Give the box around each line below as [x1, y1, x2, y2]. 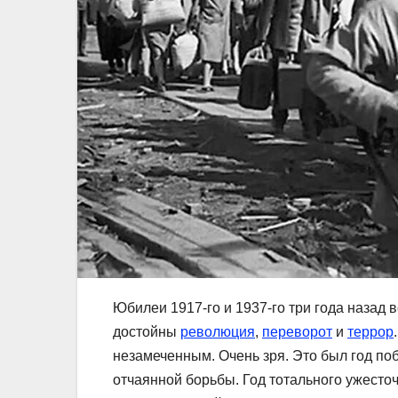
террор [347, 323, 394, 339]
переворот [262, 323, 332, 339]
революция [180, 323, 255, 339]
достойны [113, 323, 180, 339]
